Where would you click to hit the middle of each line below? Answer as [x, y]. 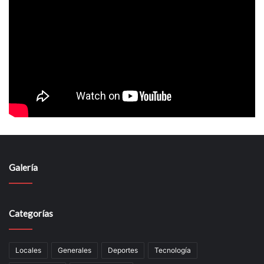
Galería [23, 168]
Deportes [123, 250]
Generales [75, 250]
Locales [28, 250]
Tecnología [173, 250]
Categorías [31, 214]
